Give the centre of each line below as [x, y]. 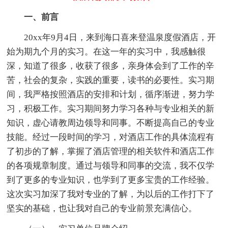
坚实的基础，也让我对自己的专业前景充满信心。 [102, 208]
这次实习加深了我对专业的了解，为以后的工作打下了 [111, 194]
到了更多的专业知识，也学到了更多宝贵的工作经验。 [111, 180]
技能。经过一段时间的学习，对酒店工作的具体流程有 [111, 137]
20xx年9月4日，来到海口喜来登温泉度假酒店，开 [111, 37]
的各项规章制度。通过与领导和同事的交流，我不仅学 [111, 165]
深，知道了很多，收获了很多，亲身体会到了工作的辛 [111, 66]
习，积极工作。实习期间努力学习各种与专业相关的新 [111, 108]
